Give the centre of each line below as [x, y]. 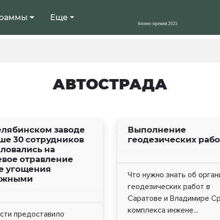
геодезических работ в [169, 187]
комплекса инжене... [163, 210]
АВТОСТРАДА [110, 84]
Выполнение [157, 130]
